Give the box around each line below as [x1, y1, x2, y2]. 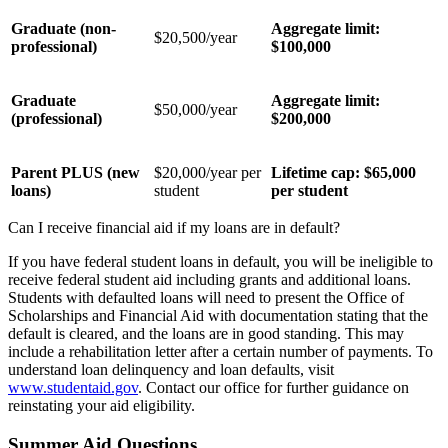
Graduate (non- [11, 20, 116, 38]
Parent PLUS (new [11, 164, 140, 182]
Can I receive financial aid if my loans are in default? [8, 219, 340, 237]
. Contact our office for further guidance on [138, 379, 409, 397]
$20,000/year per [154, 164, 261, 182]
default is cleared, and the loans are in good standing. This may [8, 325, 404, 343]
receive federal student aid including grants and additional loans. [8, 271, 411, 289]
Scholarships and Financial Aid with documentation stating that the [8, 307, 428, 325]
